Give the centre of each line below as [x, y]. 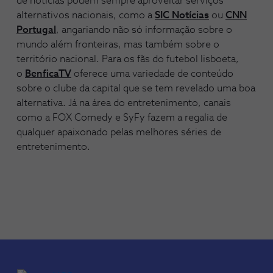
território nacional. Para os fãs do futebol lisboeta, [128, 59]
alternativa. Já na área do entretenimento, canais [124, 103]
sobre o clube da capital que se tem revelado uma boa [136, 88]
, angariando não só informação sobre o [144, 30]
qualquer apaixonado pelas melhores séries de [119, 132]
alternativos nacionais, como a [86, 15]
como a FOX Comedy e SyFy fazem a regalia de [122, 118]
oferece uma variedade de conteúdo [152, 74]
